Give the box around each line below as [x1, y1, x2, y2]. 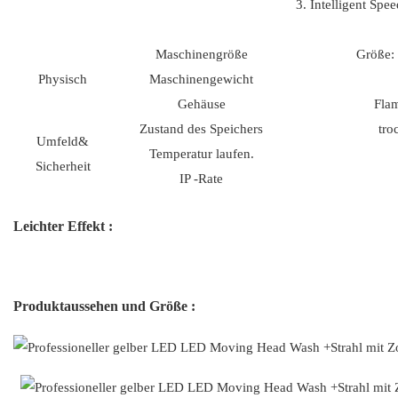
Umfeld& [36, 134, 89, 149]
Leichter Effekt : [13, 219, 113, 235]
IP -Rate [179, 171, 223, 187]
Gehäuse [177, 97, 226, 112]
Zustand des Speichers [139, 122, 263, 137]
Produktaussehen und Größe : [13, 298, 195, 314]
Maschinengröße [155, 47, 248, 62]
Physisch [38, 72, 87, 87]
